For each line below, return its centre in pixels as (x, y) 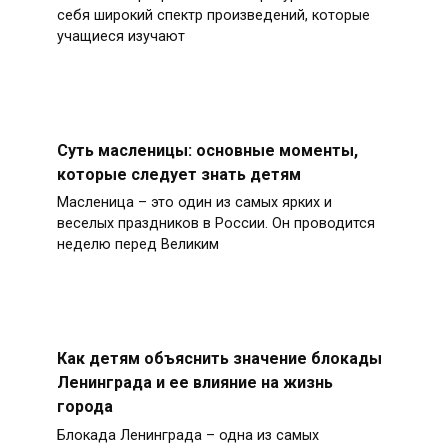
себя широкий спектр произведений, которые (213, 15)
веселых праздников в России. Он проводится (215, 224)
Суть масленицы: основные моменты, (207, 150)
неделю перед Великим (137, 245)
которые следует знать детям (178, 174)
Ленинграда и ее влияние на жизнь (194, 382)
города (84, 406)
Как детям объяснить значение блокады (219, 358)
